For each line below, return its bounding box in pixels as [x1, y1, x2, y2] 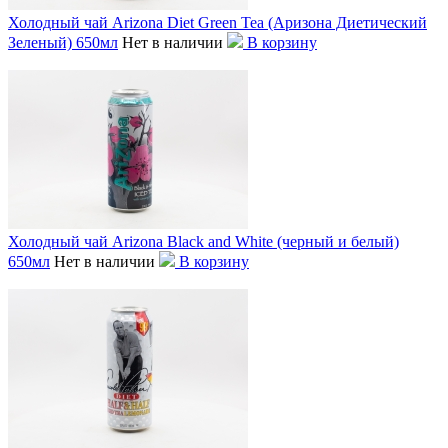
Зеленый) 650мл [8, 33, 118, 51]
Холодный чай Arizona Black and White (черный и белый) [8, 232, 399, 250]
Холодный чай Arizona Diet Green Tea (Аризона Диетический [8, 13, 427, 31]
